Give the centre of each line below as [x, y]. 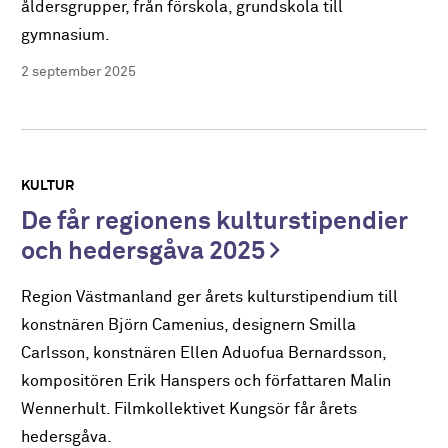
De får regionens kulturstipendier [215, 222]
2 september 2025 [79, 72]
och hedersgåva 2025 [146, 252]
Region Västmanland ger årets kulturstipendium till [210, 297]
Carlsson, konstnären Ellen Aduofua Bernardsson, [204, 353]
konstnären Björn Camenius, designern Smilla [189, 325]
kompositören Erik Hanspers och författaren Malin [206, 381]
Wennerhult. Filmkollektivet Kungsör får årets [189, 409]
